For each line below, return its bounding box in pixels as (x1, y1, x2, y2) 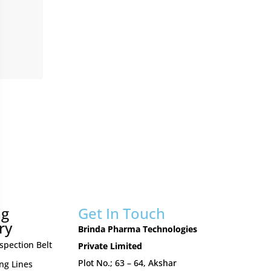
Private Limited (78, 240, 143, 252)
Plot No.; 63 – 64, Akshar (78, 257, 177, 269)
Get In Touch (78, 203, 166, 223)
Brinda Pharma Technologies (78, 223, 198, 235)
